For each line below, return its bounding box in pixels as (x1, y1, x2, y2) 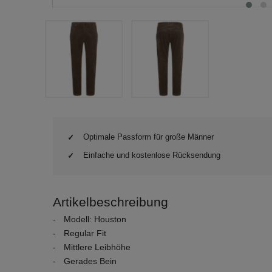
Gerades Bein (64, 256, 117, 266)
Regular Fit (64, 228, 106, 238)
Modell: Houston (64, 214, 126, 224)
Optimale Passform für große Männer (83, 132, 214, 141)
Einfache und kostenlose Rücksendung (83, 151, 220, 160)
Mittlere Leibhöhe (64, 242, 131, 252)
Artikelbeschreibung (53, 195, 168, 209)
